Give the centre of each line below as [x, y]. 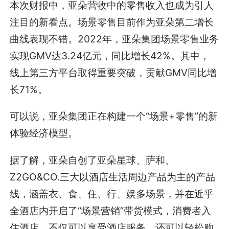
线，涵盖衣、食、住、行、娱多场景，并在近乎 [112, 193]
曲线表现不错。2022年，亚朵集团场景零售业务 [114, 39]
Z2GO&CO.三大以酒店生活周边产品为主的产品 [113, 177]
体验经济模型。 [44, 133]
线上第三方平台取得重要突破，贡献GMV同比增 [113, 73]
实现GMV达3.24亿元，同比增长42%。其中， [110, 56]
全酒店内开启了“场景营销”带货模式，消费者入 [111, 210]
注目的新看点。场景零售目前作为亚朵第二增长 [112, 22]
